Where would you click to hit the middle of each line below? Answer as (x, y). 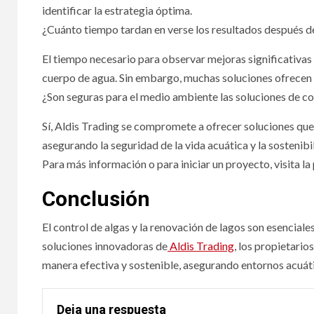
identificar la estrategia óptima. (117, 10)
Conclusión (96, 198)
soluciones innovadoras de (105, 245)
